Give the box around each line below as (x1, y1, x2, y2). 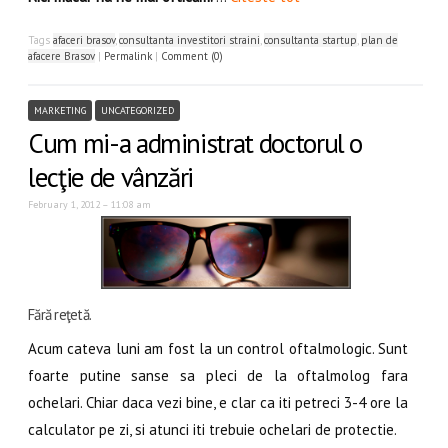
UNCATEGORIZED (100, 104, 174, 118)
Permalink (104, 49, 152, 64)
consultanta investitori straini (119, 33, 260, 48)
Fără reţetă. (28, 304, 91, 324)
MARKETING (33, 104, 86, 118)
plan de (361, 33, 398, 48)
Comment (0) (161, 49, 223, 64)
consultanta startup (264, 33, 357, 48)
